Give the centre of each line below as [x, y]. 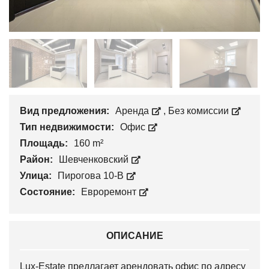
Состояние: [49, 192]
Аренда [133, 111]
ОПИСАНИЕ [134, 236]
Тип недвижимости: [68, 127]
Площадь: [45, 144]
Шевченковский [95, 160]
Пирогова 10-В [92, 176]
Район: [38, 160]
